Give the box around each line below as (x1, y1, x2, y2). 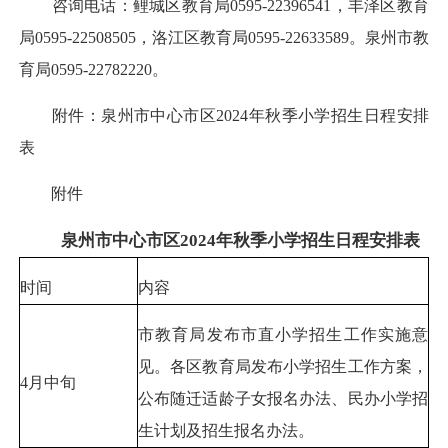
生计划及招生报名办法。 (138, 421, 314, 439)
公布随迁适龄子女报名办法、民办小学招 (138, 389, 428, 407)
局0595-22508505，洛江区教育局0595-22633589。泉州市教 (19, 28, 429, 46)
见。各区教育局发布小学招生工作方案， (138, 357, 428, 375)
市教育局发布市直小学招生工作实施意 (138, 325, 428, 343)
